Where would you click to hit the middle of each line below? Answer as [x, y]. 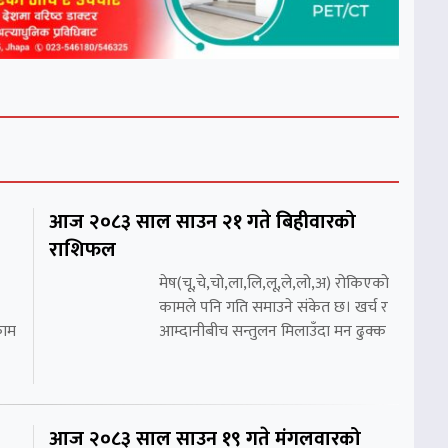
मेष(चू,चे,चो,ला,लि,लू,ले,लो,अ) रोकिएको [274, 284]
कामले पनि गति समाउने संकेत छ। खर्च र [273, 308]
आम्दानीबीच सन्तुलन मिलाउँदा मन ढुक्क [272, 332]
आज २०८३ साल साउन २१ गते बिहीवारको [202, 222]
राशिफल [82, 250]
